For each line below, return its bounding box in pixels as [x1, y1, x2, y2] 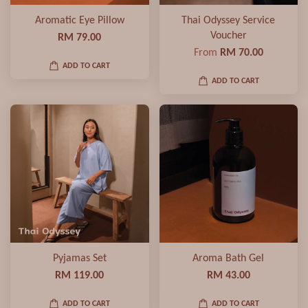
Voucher [210, 30, 247, 41]
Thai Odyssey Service [181, 14, 276, 26]
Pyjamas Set [52, 252, 107, 264]
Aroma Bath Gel [192, 252, 265, 264]
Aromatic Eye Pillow [34, 14, 124, 26]
